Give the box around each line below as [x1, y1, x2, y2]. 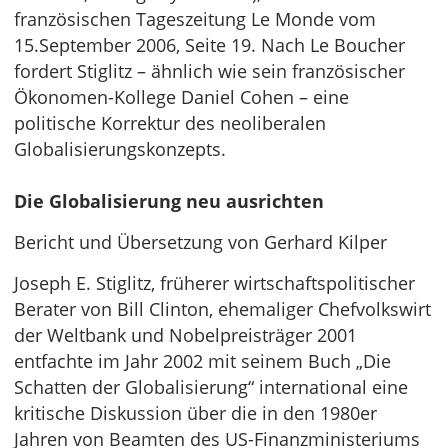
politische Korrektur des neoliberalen [14, 111, 326, 135]
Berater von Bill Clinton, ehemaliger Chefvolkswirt [14, 297, 431, 321]
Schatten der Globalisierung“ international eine [14, 375, 408, 399]
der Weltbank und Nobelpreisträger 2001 [14, 323, 357, 347]
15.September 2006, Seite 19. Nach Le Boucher [14, 33, 405, 57]
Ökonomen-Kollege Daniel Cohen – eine [14, 85, 349, 109]
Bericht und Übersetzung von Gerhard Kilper [14, 230, 387, 254]
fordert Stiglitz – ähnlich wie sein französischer [14, 59, 405, 83]
